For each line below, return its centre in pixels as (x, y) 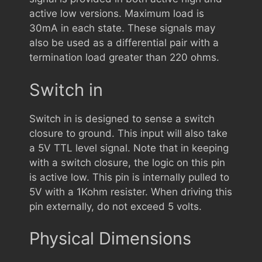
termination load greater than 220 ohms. (124, 57)
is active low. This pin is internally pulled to (129, 177)
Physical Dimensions (110, 238)
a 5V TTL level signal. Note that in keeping (129, 148)
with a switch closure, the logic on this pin (127, 162)
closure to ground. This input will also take (128, 133)
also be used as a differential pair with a (124, 43)
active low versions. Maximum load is (117, 13)
